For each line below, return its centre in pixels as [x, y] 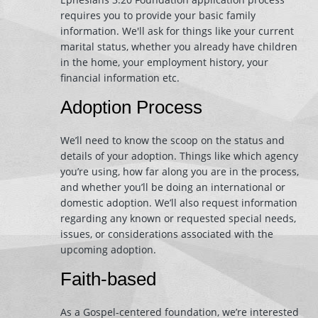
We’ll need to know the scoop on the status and [172, 140]
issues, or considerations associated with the [167, 234]
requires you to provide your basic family [158, 15]
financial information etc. [120, 78]
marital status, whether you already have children [179, 46]
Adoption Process [131, 107]
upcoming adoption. [108, 250]
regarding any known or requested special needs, [178, 218]
